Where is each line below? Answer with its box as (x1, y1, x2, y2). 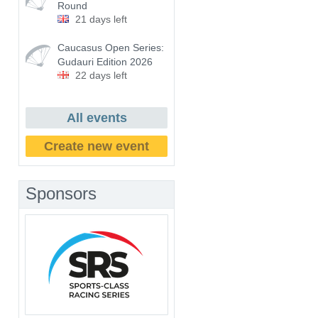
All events (66, 111, 127, 125)
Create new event (44, 139, 149, 153)
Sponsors (26, 184, 97, 203)
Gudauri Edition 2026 (57, 56, 153, 67)
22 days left (75, 70, 127, 81)
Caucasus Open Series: (57, 42, 164, 53)
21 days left (75, 13, 127, 25)
